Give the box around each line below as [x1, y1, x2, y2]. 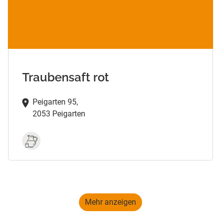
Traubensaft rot [22, 70, 109, 85]
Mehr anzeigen [85, 197, 136, 207]
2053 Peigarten [32, 109, 85, 119]
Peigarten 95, [32, 97, 78, 107]
